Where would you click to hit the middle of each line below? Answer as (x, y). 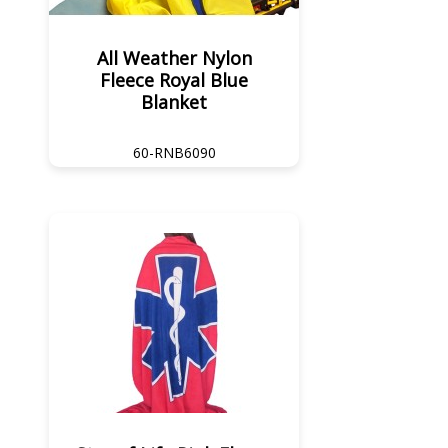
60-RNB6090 (174, 152)
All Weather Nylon (174, 58)
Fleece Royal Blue (174, 80)
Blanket (174, 102)
